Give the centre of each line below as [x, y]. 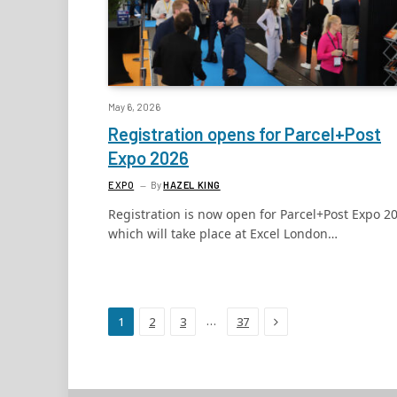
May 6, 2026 [134, 107]
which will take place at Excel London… [223, 234]
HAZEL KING [192, 185]
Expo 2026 [148, 158]
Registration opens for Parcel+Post [245, 134]
